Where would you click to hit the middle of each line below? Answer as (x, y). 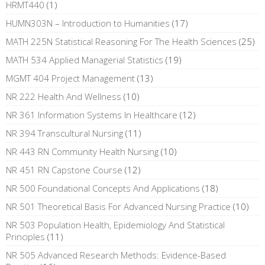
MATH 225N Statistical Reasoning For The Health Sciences (121, 41)
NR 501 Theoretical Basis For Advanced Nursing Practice (118, 206)
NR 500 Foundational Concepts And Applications (103, 188)
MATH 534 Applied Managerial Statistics (85, 59)
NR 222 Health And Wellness (64, 96)
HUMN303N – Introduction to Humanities (88, 23)
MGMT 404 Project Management (70, 78)
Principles (25, 236)
